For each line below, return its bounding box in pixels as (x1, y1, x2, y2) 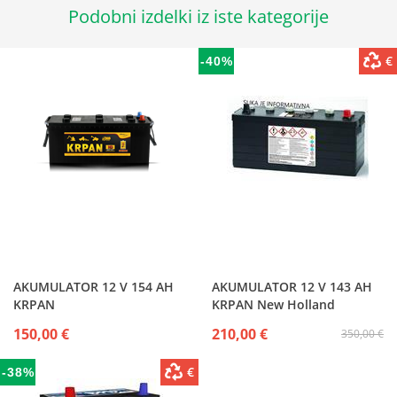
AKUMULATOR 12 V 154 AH (13, 278, 174, 295)
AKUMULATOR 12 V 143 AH (212, 278, 372, 295)
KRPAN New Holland (212, 296, 335, 313)
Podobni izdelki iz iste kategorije (68, 4, 329, 28)
